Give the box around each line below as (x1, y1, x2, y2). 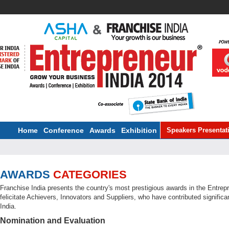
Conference (43, 126, 84, 134)
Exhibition (121, 126, 157, 134)
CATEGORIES (53, 168, 127, 181)
